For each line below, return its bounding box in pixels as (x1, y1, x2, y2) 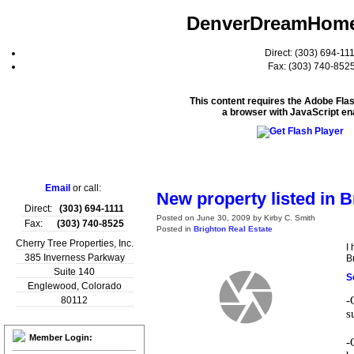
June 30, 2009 (197, 213, 250, 222)
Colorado (81, 281, 122, 292)
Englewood (27, 281, 77, 292)
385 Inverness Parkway (24, 252, 125, 263)
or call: (73, 183, 101, 194)
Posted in (156, 224, 191, 233)
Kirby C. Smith (264, 213, 315, 222)
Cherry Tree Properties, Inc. (15, 238, 134, 249)
